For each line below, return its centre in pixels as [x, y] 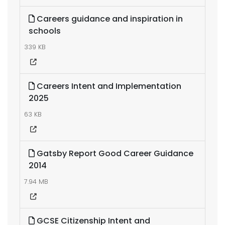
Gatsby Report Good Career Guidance [114, 153]
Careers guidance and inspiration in [109, 19]
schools [45, 31]
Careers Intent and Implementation [108, 86]
